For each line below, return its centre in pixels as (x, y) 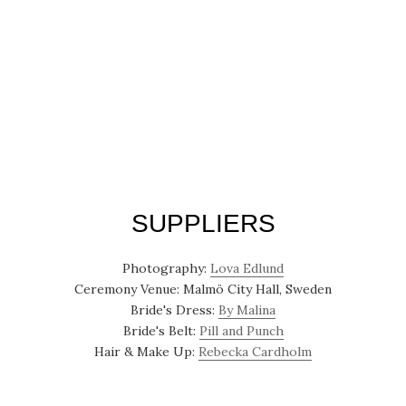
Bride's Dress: (174, 310)
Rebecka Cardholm (255, 352)
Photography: (166, 269)
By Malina (247, 310)
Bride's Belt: (161, 331)
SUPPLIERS (203, 224)
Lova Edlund (247, 269)
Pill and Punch (241, 331)
